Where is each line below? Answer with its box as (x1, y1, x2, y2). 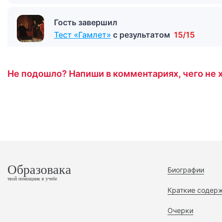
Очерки (167, 206, 193, 215)
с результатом (113, 30, 172, 40)
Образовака (7, 163, 71, 177)
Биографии (167, 166, 204, 174)
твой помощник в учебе (7, 176, 57, 182)
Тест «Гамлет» (54, 30, 111, 40)
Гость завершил (54, 17, 117, 28)
